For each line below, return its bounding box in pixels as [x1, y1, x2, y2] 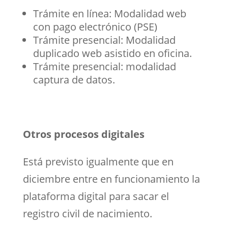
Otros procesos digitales [22, 127, 145, 141]
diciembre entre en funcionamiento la [22, 172, 200, 186]
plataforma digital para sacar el [22, 189, 169, 203]
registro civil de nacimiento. [22, 206, 152, 220]
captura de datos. [33, 72, 115, 87]
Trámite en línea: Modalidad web [33, 6, 186, 20]
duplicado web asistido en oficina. [33, 46, 192, 60]
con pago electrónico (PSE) [33, 19, 157, 34]
